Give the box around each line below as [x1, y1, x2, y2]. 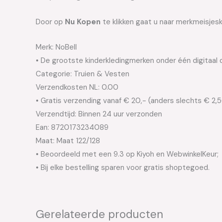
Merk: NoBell [36, 42, 77, 52]
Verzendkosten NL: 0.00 [36, 82, 118, 92]
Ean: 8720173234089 [36, 122, 109, 132]
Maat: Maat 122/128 [36, 135, 100, 146]
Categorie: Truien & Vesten [36, 68, 129, 79]
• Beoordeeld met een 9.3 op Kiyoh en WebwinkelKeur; [36, 149, 219, 159]
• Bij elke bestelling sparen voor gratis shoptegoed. [36, 162, 210, 172]
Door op [36, 16, 65, 27]
